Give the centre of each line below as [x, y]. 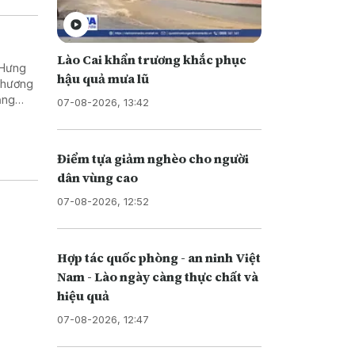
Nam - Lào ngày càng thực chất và [157, 276]
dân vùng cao [97, 177]
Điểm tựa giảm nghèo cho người [153, 158]
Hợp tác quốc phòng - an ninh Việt [158, 257]
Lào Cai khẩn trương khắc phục [151, 59]
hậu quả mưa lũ [103, 78]
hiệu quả [83, 295]
